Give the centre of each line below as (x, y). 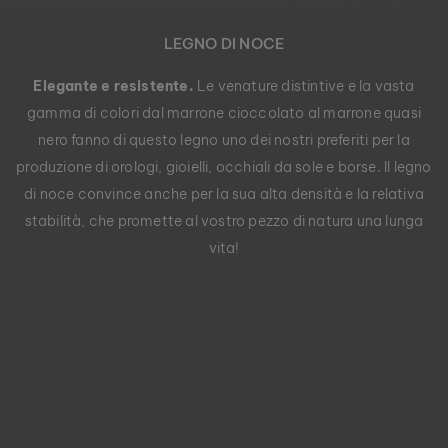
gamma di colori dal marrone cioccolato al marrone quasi (223, 112)
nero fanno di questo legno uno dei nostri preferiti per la (224, 139)
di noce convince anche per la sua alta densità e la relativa (223, 193)
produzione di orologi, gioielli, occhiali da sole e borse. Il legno (224, 166)
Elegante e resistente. (113, 85)
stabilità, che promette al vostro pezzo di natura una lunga (224, 220)
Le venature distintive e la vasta (304, 85)
